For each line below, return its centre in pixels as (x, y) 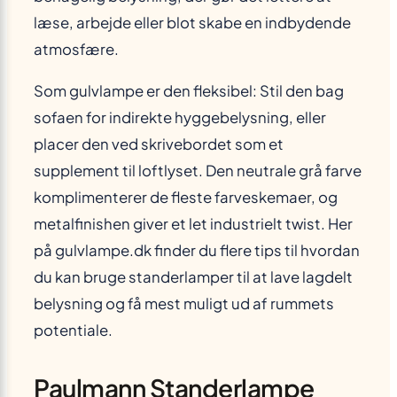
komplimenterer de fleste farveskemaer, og (186, 198)
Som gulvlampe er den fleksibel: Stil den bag (189, 91)
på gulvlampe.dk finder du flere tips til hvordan (197, 251)
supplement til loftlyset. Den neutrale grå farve (198, 171)
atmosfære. (76, 50)
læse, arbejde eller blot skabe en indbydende (192, 23)
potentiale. (73, 331)
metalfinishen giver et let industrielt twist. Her (193, 224)
